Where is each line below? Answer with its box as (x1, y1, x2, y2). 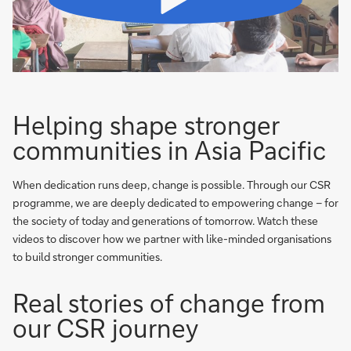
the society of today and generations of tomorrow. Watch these (13, 213, 318, 228)
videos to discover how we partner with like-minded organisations (13, 231, 331, 246)
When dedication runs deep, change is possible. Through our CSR (13, 177, 331, 192)
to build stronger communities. (13, 249, 162, 264)
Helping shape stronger (13, 109, 279, 141)
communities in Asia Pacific (13, 134, 326, 166)
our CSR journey (13, 312, 198, 344)
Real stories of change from (13, 287, 325, 319)
